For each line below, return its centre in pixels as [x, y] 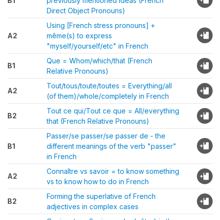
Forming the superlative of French [101, 196]
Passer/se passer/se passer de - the [106, 136]
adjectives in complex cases [93, 206]
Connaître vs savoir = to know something [113, 171]
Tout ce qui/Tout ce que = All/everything [113, 111]
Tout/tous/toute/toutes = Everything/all [109, 86]
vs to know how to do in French [98, 181]
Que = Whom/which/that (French [99, 61]
